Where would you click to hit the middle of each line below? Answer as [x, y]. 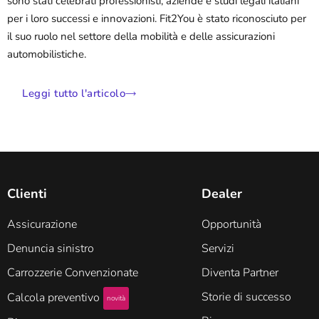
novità [116, 299]
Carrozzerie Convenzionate [73, 273]
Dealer [222, 194]
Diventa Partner [240, 273]
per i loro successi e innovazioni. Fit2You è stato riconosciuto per [157, 19]
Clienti [27, 194]
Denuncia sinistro [51, 249]
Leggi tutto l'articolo [74, 94]
